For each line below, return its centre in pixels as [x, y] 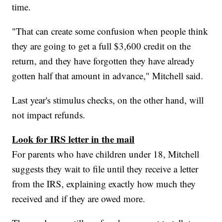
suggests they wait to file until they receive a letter [105, 168]
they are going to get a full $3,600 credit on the [102, 46]
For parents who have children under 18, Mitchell [106, 154]
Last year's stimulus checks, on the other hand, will [108, 100]
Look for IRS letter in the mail [73, 139]
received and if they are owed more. [79, 198]
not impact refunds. [49, 114]
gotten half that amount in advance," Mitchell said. [108, 75]
